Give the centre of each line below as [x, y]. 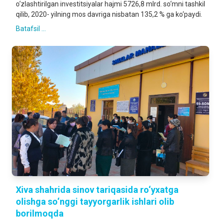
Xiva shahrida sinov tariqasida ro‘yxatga [97, 190]
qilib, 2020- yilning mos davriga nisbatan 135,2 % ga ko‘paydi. [109, 14]
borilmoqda [40, 213]
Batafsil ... [31, 29]
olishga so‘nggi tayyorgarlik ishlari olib [95, 202]
